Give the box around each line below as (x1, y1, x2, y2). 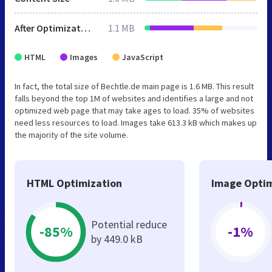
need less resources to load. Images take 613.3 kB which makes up (15, 117, 257, 128)
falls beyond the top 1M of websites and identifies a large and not (15, 92, 253, 104)
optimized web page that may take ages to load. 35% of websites (15, 104, 254, 116)
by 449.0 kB (91, 231, 143, 246)
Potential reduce (91, 217, 167, 231)
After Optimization (81, 21, 90, 34)
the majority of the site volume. (15, 129, 128, 140)
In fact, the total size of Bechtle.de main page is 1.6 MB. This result (15, 80, 254, 92)
